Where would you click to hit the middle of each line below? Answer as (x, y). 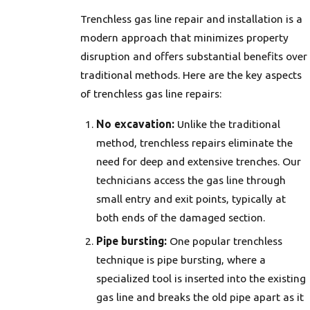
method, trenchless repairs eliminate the (195, 142)
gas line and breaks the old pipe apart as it (200, 297)
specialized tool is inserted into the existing (201, 279)
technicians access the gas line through (191, 180)
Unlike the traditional (228, 124)
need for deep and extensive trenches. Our (199, 161)
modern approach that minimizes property (184, 37)
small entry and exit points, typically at (191, 198)
